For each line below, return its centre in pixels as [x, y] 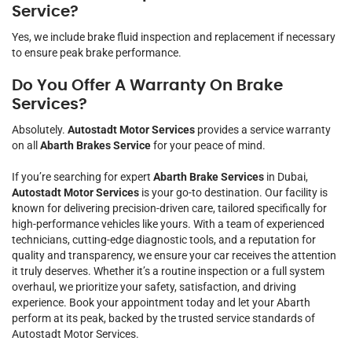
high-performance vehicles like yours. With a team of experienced [168, 224]
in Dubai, [286, 176]
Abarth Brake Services [209, 176]
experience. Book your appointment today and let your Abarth [161, 302]
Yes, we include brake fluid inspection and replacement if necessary [174, 37]
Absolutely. [40, 129]
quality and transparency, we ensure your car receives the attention [174, 255]
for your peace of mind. [208, 145]
